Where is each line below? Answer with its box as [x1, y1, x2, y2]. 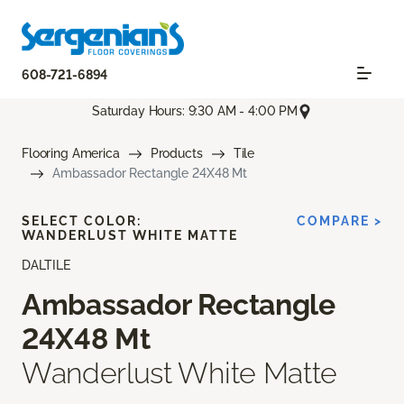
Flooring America [22, 145, 120, 161]
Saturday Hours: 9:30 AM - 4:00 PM [91, 103, 298, 118]
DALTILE [22, 257, 70, 272]
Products [150, 145, 203, 161]
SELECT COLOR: [22, 213, 142, 228]
